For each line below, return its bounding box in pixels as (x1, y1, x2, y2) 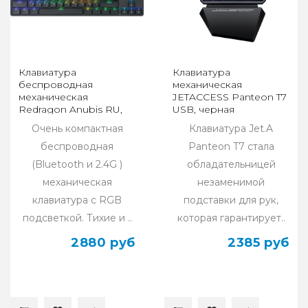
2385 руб (228, 235, 289, 251)
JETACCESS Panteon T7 (173, 91, 287, 104)
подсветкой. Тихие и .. (22, 212, 132, 225)
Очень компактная (31, 122, 123, 135)
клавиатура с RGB (32, 194, 122, 207)
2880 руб (71, 235, 135, 251)
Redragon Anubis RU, (19, 103, 122, 116)
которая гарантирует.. (177, 212, 285, 225)
